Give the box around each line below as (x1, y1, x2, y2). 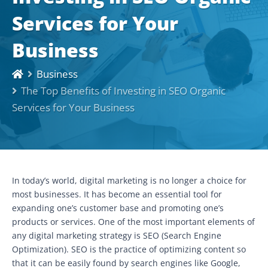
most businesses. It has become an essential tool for (12, 188, 222, 200)
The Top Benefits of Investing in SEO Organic (21, 83, 226, 98)
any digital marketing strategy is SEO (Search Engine (12, 229, 221, 241)
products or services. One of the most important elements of (12, 215, 255, 227)
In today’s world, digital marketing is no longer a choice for (12, 174, 246, 186)
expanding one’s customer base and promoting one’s (12, 202, 224, 214)
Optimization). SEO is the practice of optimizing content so (12, 243, 246, 255)
